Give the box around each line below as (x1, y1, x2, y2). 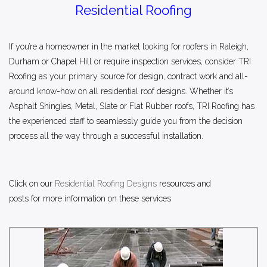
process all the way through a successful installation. (9, 131, 203, 141)
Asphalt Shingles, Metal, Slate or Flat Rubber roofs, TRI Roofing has (9, 101, 254, 111)
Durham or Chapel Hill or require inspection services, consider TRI (9, 56, 251, 66)
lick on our (14, 178, 55, 188)
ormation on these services (73, 193, 171, 203)
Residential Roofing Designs (55, 178, 157, 188)
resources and (157, 178, 211, 188)
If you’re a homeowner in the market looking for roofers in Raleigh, (9, 41, 249, 51)
